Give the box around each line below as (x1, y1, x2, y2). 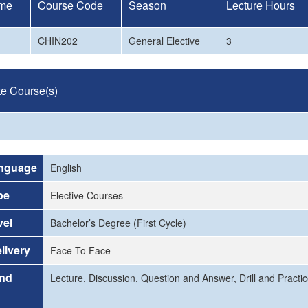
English (50, 161, 82, 175)
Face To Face (50, 243, 111, 257)
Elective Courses (50, 188, 123, 202)
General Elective (129, 34, 200, 47)
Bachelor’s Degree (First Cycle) (50, 216, 186, 230)
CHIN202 (38, 34, 78, 47)
